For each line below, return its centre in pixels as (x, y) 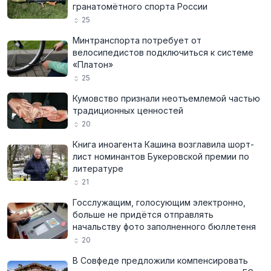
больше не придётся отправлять (143, 214)
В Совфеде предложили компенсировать (160, 260)
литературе (98, 168)
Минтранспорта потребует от (137, 40)
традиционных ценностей (128, 110)
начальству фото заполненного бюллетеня (164, 227)
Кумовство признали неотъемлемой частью (166, 98)
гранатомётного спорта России (140, 6)
